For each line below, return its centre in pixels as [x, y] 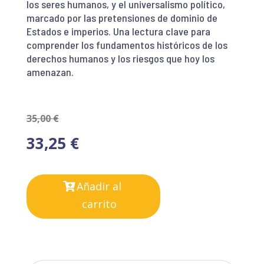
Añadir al [99, 187]
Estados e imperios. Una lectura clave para [118, 31]
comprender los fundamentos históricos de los [127, 44]
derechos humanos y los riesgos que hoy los [120, 58]
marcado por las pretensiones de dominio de [122, 17]
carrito [99, 204]
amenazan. [50, 72]
